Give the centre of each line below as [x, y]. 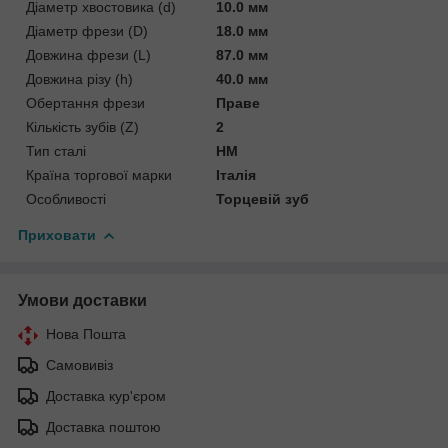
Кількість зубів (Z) [82, 126]
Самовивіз [79, 364]
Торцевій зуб [263, 198]
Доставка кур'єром [106, 395]
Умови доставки [82, 300]
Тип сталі [56, 150]
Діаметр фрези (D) [87, 30]
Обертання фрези [85, 102]
